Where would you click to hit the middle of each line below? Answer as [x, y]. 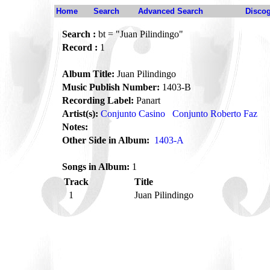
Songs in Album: [96, 167]
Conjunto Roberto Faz [215, 114]
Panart [147, 100]
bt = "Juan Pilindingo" [140, 34]
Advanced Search [171, 11]
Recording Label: [98, 100]
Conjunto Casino [133, 114]
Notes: [75, 127]
